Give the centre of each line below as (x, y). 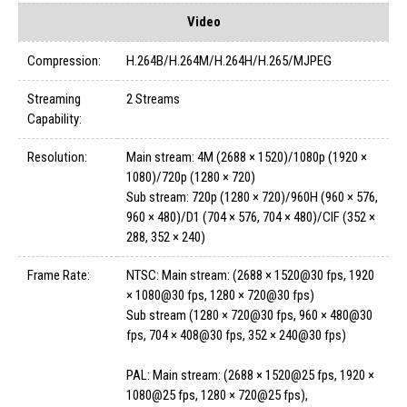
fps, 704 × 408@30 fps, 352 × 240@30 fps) (236, 336)
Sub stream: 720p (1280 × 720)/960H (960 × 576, (252, 198)
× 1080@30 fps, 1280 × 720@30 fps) (220, 296)
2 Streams (153, 99)
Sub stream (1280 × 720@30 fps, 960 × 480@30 (249, 316)
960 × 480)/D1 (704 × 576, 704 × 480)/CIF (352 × (251, 218)
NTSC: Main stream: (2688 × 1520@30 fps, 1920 (250, 276)
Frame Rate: (59, 276)
